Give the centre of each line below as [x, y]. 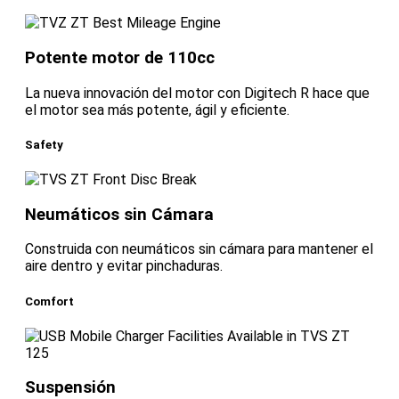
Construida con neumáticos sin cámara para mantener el [199, 249]
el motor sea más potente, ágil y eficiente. [157, 110]
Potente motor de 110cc [120, 57]
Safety [44, 144]
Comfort [49, 301]
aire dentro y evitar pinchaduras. [124, 266]
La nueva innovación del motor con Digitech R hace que [197, 93]
